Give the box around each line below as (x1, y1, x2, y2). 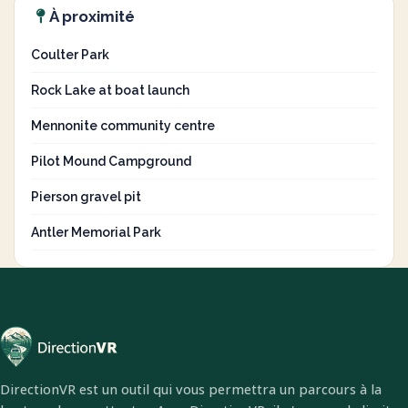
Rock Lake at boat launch (31, 83, 189, 97)
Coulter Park (31, 47, 109, 62)
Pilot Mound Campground (31, 154, 191, 168)
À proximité (49, 7, 135, 25)
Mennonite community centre (31, 118, 215, 133)
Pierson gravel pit (31, 189, 141, 204)
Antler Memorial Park (31, 225, 161, 240)
